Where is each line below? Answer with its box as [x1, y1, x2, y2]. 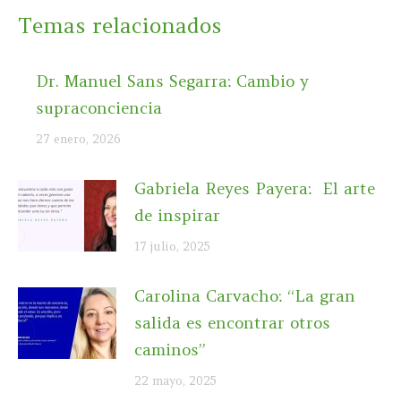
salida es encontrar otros [134, 311, 330, 333]
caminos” [134, 338, 206, 360]
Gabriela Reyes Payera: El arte [134, 177, 375, 199]
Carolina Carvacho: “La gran [134, 285, 355, 306]
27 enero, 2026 [36, 131, 121, 147]
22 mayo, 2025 [134, 372, 217, 388]
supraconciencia [36, 97, 162, 118]
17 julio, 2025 [134, 238, 210, 254]
